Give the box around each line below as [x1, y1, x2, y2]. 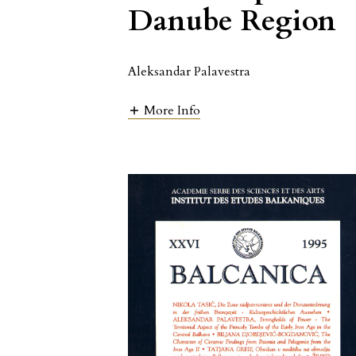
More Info [144, 102, 201, 120]
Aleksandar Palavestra [128, 63, 251, 80]
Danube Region [128, 2, 337, 41]
